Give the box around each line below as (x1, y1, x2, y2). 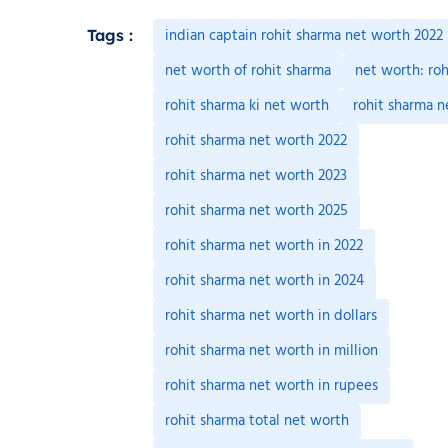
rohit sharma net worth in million (165, 339, 378, 364)
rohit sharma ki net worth (165, 94, 329, 119)
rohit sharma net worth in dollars (165, 304, 377, 329)
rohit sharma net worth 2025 (165, 199, 348, 224)
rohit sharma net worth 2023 (165, 164, 347, 189)
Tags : (87, 25, 133, 46)
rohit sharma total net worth (165, 409, 349, 434)
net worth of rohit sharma (165, 59, 331, 84)
